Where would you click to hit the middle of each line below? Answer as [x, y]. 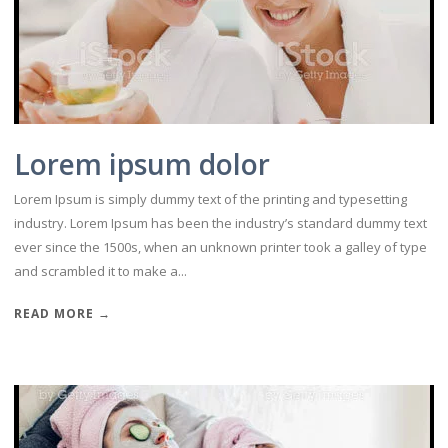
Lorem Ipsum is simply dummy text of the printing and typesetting [210, 199]
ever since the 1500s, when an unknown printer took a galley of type [220, 247]
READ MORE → [62, 313]
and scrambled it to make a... [100, 271]
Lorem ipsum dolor [142, 164]
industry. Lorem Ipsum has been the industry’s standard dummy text [220, 223]
